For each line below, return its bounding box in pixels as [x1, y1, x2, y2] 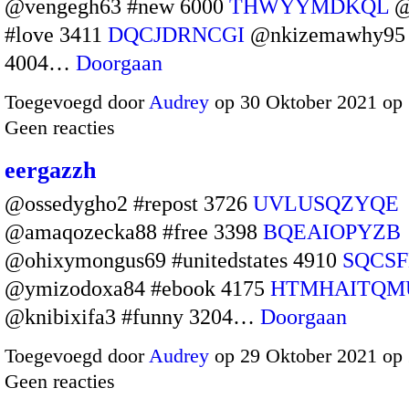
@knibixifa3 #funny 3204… [5, 304, 260, 329]
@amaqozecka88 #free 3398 [5, 219, 263, 244]
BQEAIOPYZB [263, 219, 401, 244]
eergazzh [5, 156, 96, 184]
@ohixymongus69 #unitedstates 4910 [5, 247, 342, 272]
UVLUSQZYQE [253, 191, 399, 215]
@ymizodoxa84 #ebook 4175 [5, 276, 270, 300]
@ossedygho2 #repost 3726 [5, 191, 253, 215]
